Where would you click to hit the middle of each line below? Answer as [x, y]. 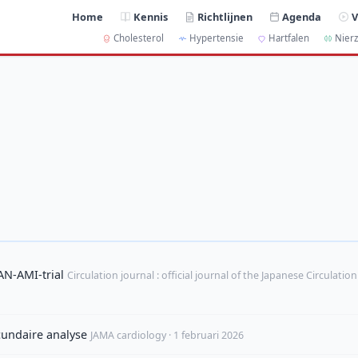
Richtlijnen [225, 17]
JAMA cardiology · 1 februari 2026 [167, 336]
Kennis [151, 17]
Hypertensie [216, 38]
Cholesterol [138, 38]
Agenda [302, 17]
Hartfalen [289, 38]
